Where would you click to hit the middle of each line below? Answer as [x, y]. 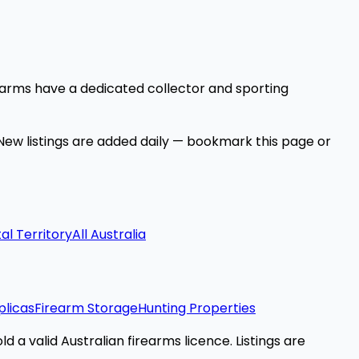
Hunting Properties [197, 308]
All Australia [109, 235]
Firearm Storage [86, 308]
